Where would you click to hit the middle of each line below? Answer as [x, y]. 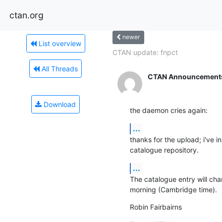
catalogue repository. [164, 150]
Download [59, 104]
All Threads [59, 68]
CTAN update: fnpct [145, 52]
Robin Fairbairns [156, 207]
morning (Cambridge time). [173, 189]
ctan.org [27, 15]
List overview [59, 43]
